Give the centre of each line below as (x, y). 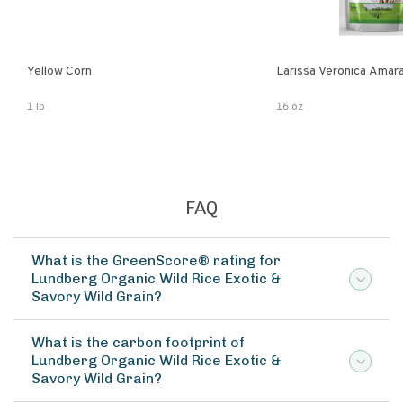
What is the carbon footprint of (138, 342)
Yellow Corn (59, 72)
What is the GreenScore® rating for (156, 260)
